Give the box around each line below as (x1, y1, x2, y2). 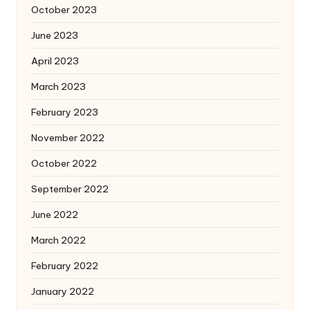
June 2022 (31, 208, 78, 221)
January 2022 (31, 284, 94, 298)
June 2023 (31, 28, 78, 42)
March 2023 (31, 80, 86, 93)
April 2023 (31, 54, 79, 67)
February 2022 (31, 259, 98, 272)
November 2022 (31, 131, 104, 144)
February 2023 (31, 105, 98, 118)
